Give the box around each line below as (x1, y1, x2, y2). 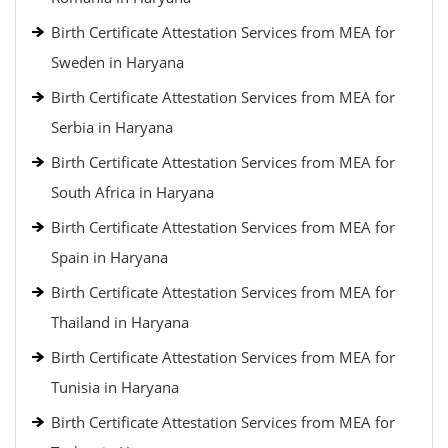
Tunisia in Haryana (51, 377, 179, 397)
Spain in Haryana (51, 247, 168, 267)
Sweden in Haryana (51, 52, 184, 72)
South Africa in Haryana (51, 182, 214, 202)
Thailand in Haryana (51, 312, 189, 332)
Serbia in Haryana (51, 117, 173, 137)
